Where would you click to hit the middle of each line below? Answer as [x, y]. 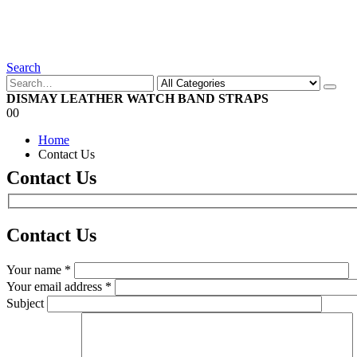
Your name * [39, 270]
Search [24, 67]
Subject [25, 304]
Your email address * [59, 287]
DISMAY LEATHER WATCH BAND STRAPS [137, 98]
